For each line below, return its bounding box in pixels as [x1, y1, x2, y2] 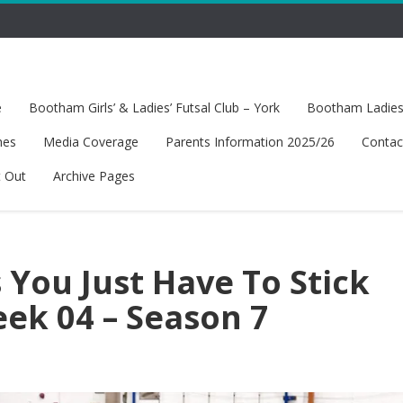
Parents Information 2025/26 [165, 133, 335, 150]
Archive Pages [52, 167, 135, 184]
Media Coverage [42, 133, 139, 150]
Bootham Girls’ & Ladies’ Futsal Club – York [28, 99, 280, 116]
